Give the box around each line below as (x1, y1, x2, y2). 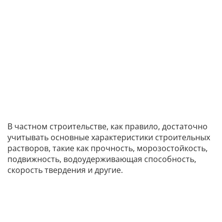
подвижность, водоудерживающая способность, (7, 154, 196, 165)
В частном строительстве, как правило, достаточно (7, 121, 208, 132)
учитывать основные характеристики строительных (7, 132, 210, 143)
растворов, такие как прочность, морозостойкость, (7, 143, 208, 154)
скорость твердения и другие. (7, 165, 123, 176)
